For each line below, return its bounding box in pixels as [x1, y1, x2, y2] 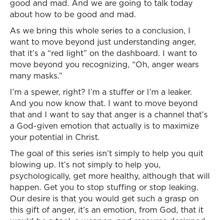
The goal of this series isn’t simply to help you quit [10, 148, 203, 159]
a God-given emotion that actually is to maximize [10, 120, 199, 131]
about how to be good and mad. [10, 9, 136, 20]
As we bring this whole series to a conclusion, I [10, 25, 191, 36]
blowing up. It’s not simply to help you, [10, 159, 161, 170]
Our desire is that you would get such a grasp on [10, 193, 199, 204]
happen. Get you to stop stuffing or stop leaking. [10, 182, 198, 192]
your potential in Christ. [10, 132, 100, 142]
